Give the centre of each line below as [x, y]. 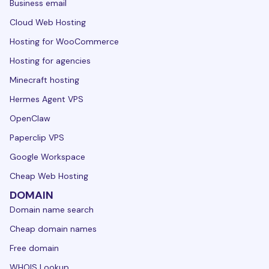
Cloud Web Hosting [48, 22]
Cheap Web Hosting [49, 176]
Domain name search [52, 209]
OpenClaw [30, 118]
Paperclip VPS [37, 137]
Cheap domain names [53, 228]
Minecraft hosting [44, 80]
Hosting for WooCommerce [64, 41]
